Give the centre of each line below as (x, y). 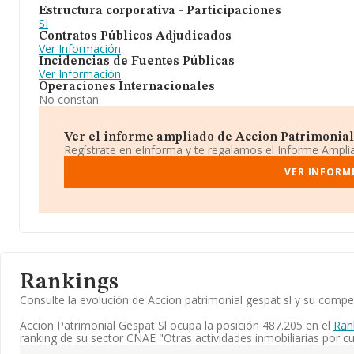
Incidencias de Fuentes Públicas (137, 62)
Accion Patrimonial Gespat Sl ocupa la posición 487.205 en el (177, 325)
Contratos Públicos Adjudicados (135, 36)
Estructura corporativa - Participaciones (160, 11)
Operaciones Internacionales (127, 87)
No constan (69, 99)
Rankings (69, 283)
